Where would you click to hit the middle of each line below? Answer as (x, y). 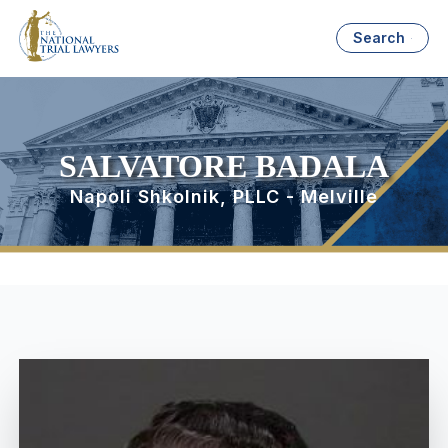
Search (379, 38)
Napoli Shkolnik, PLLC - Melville (224, 197)
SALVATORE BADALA (224, 166)
